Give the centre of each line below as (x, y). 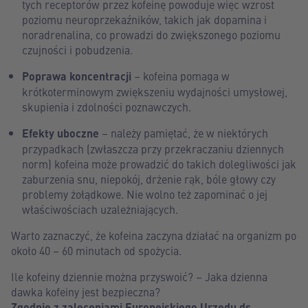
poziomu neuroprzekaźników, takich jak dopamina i (144, 19)
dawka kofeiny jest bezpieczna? (86, 291)
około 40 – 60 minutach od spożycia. (96, 250)
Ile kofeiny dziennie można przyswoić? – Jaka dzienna (139, 276)
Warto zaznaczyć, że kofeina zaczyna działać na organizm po (154, 235)
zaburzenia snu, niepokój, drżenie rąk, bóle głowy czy (149, 179)
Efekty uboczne (60, 133)
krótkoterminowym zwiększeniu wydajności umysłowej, (155, 91)
